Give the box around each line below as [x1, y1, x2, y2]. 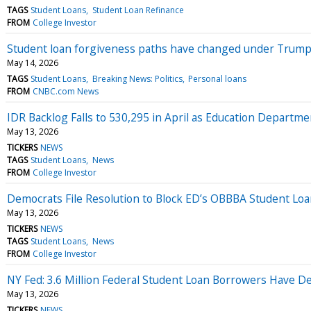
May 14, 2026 [7, 56, 58, 69]
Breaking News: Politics [92, 72, 183, 85]
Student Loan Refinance [92, 3, 184, 16]
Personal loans [187, 72, 246, 85]
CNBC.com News [33, 85, 99, 97]
